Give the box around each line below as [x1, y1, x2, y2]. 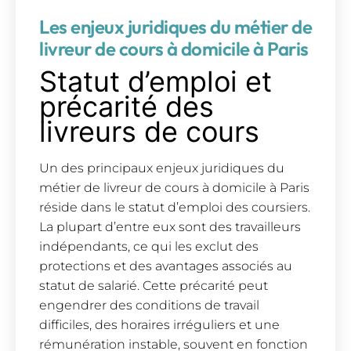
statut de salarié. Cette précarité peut [39, 278, 268, 294]
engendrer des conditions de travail [39, 298, 259, 313]
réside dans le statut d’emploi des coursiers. [39, 200, 310, 215]
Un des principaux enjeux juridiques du [39, 161, 284, 176]
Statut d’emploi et [39, 63, 272, 99]
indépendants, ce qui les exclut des [39, 239, 259, 255]
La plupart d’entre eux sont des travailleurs [39, 219, 301, 235]
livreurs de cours [39, 114, 259, 149]
